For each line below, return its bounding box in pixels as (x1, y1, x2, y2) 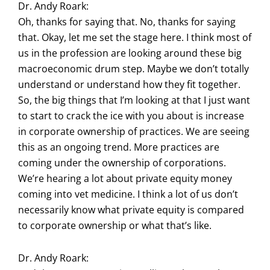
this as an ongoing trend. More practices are (18, 140, 219, 154)
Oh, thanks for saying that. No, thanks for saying (18, 14, 236, 28)
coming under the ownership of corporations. (18, 155, 226, 169)
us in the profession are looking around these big (18, 46, 242, 60)
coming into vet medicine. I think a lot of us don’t (18, 187, 238, 201)
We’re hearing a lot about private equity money (18, 171, 232, 185)
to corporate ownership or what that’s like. (18, 218, 212, 232)
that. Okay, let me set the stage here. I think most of (18, 30, 251, 44)
